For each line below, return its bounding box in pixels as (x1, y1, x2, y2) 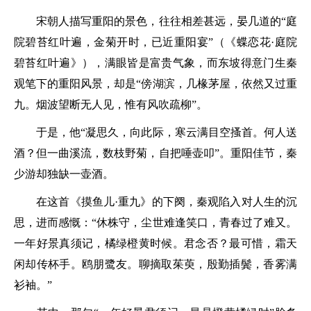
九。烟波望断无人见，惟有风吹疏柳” (14, 99, 196, 110)
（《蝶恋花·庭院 (213, 36, 298, 48)
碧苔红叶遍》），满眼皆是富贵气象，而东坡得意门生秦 (14, 57, 297, 69)
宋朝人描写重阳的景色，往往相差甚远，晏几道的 (14, 15, 281, 27)
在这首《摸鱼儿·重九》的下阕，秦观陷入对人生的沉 (14, 196, 297, 208)
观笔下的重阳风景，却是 (14, 78, 137, 90)
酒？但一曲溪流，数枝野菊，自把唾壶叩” (14, 147, 219, 159)
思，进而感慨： (14, 217, 92, 228)
